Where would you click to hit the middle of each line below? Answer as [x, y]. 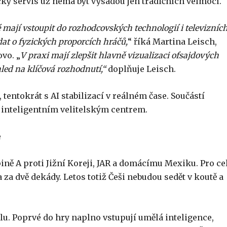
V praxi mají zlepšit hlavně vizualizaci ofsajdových [120, 55]
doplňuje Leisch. [141, 69]
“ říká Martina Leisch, [172, 42]
